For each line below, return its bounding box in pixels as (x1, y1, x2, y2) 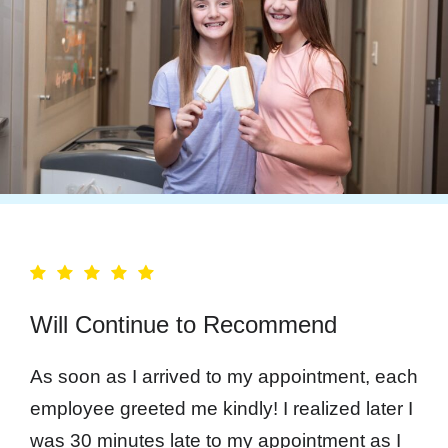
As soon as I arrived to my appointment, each (30, 365, 418, 387)
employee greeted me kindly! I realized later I (30, 397, 413, 419)
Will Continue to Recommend (30, 310, 337, 338)
